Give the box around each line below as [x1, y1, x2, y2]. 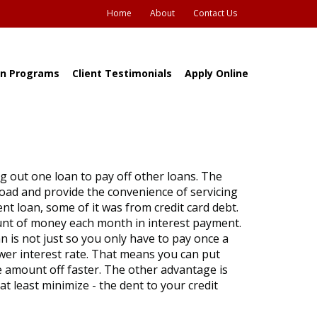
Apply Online [185, 67, 248, 80]
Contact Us [193, 7, 237, 19]
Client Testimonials [72, 67, 172, 80]
